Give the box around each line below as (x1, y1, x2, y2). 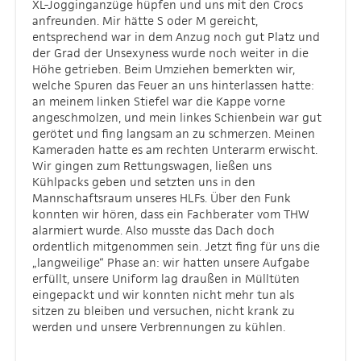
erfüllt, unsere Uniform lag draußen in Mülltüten (32, 271, 300, 286)
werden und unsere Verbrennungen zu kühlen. (32, 319, 285, 334)
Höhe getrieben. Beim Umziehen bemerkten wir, (32, 61, 295, 77)
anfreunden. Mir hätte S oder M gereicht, (32, 13, 258, 28)
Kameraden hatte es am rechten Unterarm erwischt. (32, 142, 317, 157)
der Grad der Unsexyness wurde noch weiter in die (32, 45, 309, 60)
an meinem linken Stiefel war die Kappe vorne (32, 93, 285, 109)
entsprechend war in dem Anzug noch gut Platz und (32, 29, 320, 44)
